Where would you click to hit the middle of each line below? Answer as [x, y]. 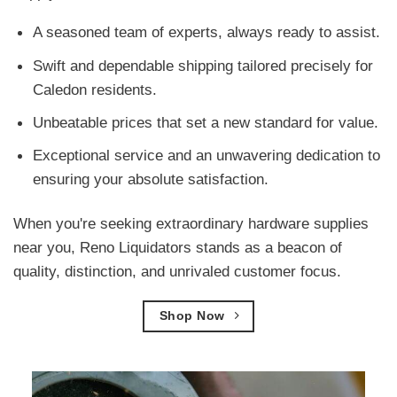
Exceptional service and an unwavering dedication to [207, 156]
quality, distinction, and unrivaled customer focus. [177, 271]
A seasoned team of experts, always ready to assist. [207, 32]
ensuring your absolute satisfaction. [151, 179]
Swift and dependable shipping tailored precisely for [203, 65]
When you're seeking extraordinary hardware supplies [191, 223]
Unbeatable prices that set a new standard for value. [206, 123]
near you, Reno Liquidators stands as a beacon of [178, 247]
